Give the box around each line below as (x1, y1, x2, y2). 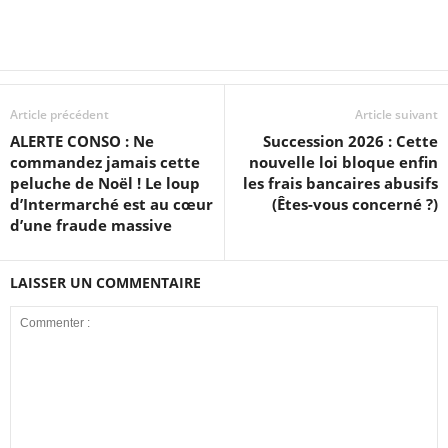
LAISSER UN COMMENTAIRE (10, 272, 201, 292)
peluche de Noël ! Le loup (10, 172, 200, 193)
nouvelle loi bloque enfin (249, 151, 438, 172)
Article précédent (10, 105, 109, 123)
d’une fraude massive (10, 214, 172, 235)
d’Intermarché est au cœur (10, 193, 213, 214)
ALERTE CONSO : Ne (10, 130, 154, 151)
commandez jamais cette (10, 151, 200, 172)
